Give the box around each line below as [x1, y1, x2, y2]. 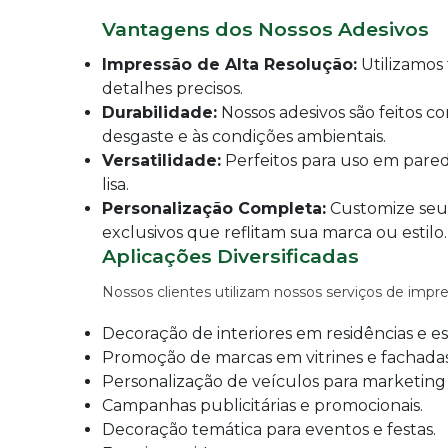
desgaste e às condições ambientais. [102, 127, 386, 146]
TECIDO [60, 348, 116, 363]
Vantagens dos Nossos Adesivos [102, 17, 429, 41]
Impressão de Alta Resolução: [102, 55, 357, 74]
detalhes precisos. [102, 79, 243, 98]
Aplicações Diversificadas [102, 244, 359, 268]
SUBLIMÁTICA [60, 310, 157, 325]
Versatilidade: [102, 151, 221, 170]
